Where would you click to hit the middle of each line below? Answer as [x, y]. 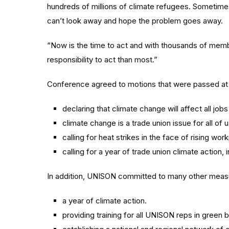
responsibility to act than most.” [102, 60]
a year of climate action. [105, 201]
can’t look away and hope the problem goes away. [135, 21]
